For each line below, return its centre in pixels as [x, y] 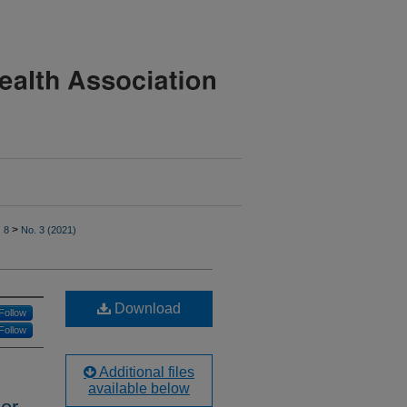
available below [139, 388]
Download [146, 308]
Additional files [145, 372]
